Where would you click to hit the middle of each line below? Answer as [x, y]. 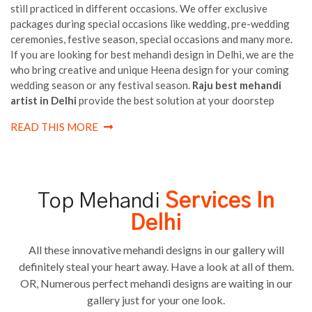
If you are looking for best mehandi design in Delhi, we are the [152, 54]
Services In [220, 201]
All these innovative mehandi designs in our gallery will [156, 249]
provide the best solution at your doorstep [175, 100]
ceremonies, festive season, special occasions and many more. [151, 39]
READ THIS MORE [54, 126]
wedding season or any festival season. [101, 85]
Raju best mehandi [237, 85]
